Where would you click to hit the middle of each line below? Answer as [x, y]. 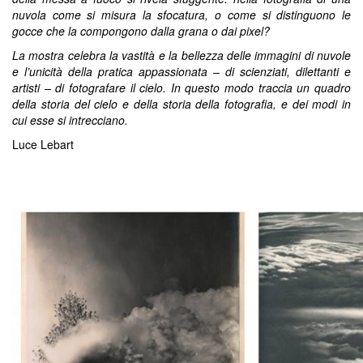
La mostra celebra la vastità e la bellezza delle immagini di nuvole [181, 55]
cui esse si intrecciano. [70, 120]
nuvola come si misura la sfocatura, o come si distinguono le [181, 15]
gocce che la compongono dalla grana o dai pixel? [141, 31]
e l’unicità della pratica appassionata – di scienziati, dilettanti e [181, 71]
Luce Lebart [43, 144]
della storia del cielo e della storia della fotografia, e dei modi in [181, 104]
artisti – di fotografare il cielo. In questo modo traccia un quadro [181, 88]
